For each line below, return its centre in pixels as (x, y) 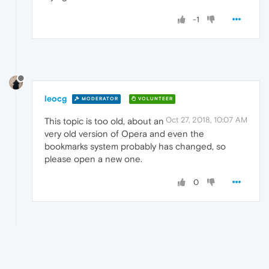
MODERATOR (99, 99)
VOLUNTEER (155, 99)
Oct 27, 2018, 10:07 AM (207, 119)
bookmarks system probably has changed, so (135, 146)
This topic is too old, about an (104, 121)
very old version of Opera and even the (124, 133)
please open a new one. (93, 159)
